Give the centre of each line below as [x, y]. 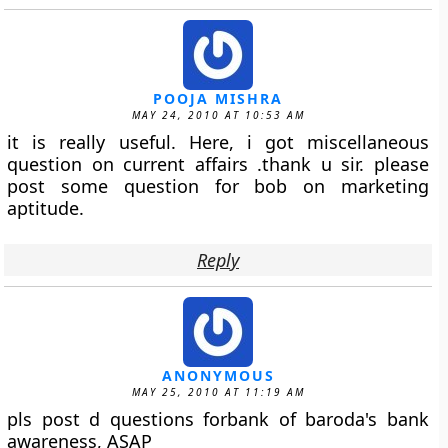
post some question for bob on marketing [218, 186]
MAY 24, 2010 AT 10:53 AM [218, 115]
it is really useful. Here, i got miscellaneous [218, 142]
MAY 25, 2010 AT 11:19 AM [218, 392]
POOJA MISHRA [218, 98]
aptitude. [46, 208]
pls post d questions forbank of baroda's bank [218, 419]
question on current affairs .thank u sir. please [218, 164]
